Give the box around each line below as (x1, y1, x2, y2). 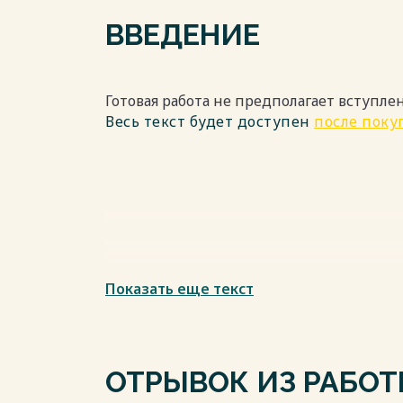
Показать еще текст (105, 279, 254, 299)
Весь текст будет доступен (105, 112, 314, 131)
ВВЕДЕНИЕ (105, 18, 260, 51)
